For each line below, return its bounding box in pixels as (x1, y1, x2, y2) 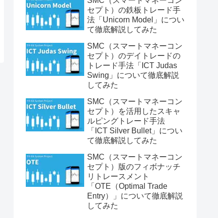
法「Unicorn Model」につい (87, 15, 184, 24)
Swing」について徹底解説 (87, 71, 179, 79)
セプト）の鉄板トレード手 (87, 5, 181, 14)
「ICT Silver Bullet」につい (87, 126, 182, 135)
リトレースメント (87, 172, 149, 181)
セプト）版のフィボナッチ (87, 162, 181, 171)
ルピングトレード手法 (87, 116, 165, 125)
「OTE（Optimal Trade (87, 182, 167, 190)
